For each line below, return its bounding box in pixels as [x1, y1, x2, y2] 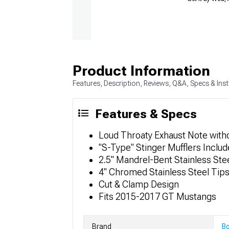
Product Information [73, 62, 210, 79]
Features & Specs [95, 106, 197, 121]
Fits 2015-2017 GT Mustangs [99, 191, 216, 202]
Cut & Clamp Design [99, 178, 179, 190]
